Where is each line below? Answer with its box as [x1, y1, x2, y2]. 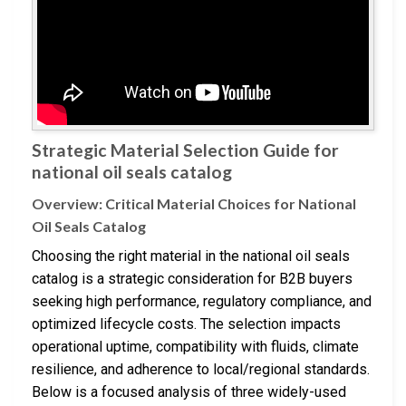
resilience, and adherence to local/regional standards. [32, 360, 370, 378]
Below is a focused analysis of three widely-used [32, 382, 346, 401]
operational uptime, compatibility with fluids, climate [32, 337, 359, 355]
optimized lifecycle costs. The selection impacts [32, 314, 341, 333]
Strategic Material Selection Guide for [32, 140, 339, 161]
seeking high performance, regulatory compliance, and [32, 292, 372, 310]
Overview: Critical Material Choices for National [32, 194, 356, 212]
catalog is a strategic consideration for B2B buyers [32, 269, 353, 287]
